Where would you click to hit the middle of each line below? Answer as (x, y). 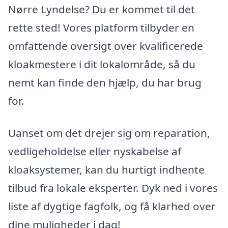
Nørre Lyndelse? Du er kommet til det (102, 9)
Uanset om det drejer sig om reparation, (109, 133)
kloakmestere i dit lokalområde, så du (102, 64)
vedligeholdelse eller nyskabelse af (95, 151)
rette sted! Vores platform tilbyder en (101, 27)
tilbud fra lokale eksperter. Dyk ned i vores (113, 188)
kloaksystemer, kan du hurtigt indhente (106, 170)
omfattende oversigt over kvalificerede (106, 46)
